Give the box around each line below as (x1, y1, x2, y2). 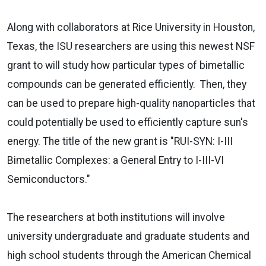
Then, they (200, 78, 246, 90)
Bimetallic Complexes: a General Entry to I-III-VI (7, 154, 224, 166)
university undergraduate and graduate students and (7, 230, 249, 242)
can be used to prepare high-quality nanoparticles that (7, 97, 255, 109)
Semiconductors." (7, 173, 90, 185)
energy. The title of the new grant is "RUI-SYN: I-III (7, 135, 233, 147)
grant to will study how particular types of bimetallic (7, 59, 245, 71)
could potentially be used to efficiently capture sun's (7, 116, 248, 128)
